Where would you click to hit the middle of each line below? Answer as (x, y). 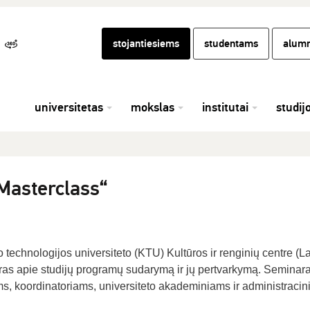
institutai (225, 107)
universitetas (69, 107)
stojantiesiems (146, 44)
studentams (231, 44)
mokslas (153, 107)
